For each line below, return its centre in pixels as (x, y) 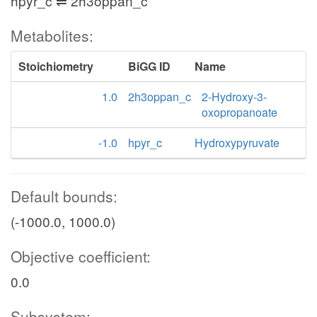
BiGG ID (149, 66)
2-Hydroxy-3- (234, 97)
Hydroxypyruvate (237, 143)
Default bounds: (64, 196)
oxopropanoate (240, 112)
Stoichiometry (56, 66)
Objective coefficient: (81, 256)
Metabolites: (52, 35)
